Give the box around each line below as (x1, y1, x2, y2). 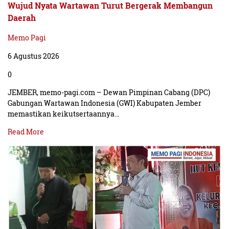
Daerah (8, 12, 36, 23)
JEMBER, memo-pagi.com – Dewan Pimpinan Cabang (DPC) (8, 87, 210, 98)
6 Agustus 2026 (8, 51, 59, 61)
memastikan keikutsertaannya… (8, 109, 119, 119)
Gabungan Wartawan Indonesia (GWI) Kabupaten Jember (8, 98, 201, 108)
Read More (8, 127, 44, 137)
